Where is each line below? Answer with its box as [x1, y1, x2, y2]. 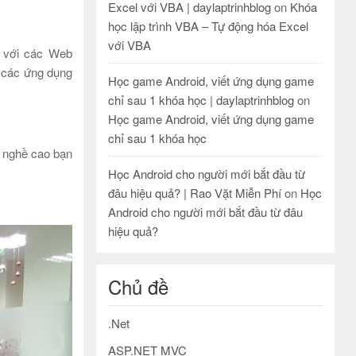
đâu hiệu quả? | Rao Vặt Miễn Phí [108, 184, 281, 201]
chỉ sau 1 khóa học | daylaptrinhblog [108, 91, 294, 108]
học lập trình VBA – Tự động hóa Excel [108, 17, 308, 34]
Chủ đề [108, 273, 168, 300]
